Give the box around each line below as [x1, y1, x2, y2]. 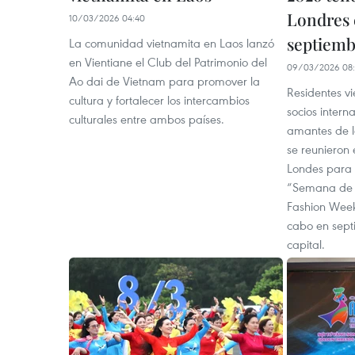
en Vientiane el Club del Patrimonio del [69, 54, 267, 70]
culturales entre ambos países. [69, 111, 224, 127]
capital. [287, 236, 325, 252]
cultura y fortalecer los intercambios [69, 92, 250, 108]
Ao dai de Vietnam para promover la [69, 73, 260, 89]
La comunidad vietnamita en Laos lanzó [69, 35, 274, 51]
